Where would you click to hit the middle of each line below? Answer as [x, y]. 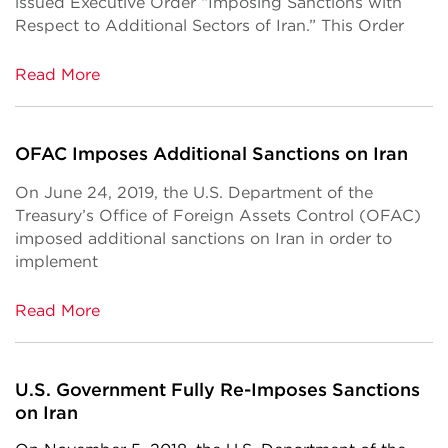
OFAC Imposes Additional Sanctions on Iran [211, 153]
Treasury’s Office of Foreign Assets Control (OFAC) [218, 215]
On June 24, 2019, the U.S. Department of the [194, 192]
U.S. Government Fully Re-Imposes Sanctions [217, 389]
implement [56, 261]
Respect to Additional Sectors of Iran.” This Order [209, 25]
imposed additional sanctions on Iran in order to [203, 238]
